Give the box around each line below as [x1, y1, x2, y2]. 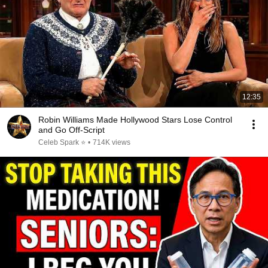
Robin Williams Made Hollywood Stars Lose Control [38, 115, 232, 124]
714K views [93, 138, 130, 147]
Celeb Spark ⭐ [38, 138, 86, 147]
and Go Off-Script [38, 125, 105, 135]
